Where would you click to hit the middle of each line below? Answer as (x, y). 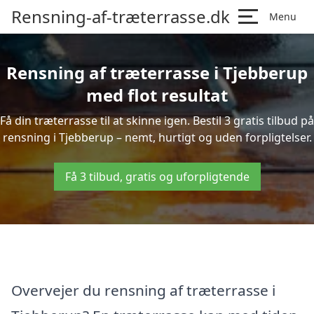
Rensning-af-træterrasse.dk (121, 16)
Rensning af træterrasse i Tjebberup (157, 73)
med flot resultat (157, 95)
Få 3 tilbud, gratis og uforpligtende (157, 177)
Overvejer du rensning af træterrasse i (143, 290)
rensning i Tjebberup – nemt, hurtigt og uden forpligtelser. (157, 137)
